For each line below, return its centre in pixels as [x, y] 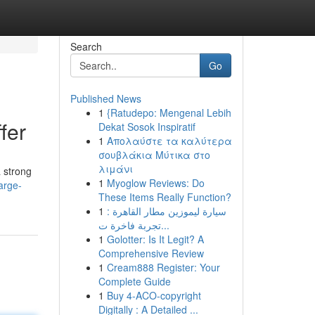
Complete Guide [134, 281]
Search [86, 46]
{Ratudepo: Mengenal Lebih [169, 112]
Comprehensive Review [151, 253]
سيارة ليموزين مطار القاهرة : [166, 211]
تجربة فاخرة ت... [165, 225]
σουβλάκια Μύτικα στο [154, 155]
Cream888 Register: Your [163, 267]
